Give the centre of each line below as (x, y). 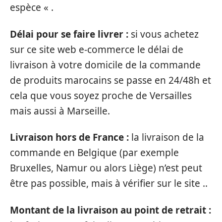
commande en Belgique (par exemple (94, 153)
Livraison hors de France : (71, 137)
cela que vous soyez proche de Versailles (101, 95)
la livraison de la (168, 137)
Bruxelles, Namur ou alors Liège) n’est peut (106, 168)
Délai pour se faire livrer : (70, 34)
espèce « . (32, 7)
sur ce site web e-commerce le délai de (97, 49)
